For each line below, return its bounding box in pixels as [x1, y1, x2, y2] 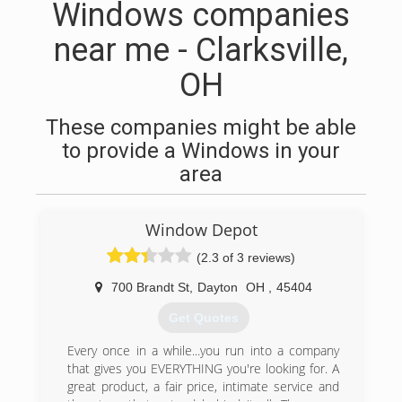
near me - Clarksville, [54, 31, 348, 69]
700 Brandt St [110, 280, 189, 294]
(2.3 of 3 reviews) [197, 250, 295, 265]
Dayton [197, 280, 238, 294]
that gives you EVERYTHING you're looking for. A [67, 360, 339, 378]
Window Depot [144, 219, 258, 240]
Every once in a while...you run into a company [67, 342, 339, 360]
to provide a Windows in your [62, 138, 340, 163]
